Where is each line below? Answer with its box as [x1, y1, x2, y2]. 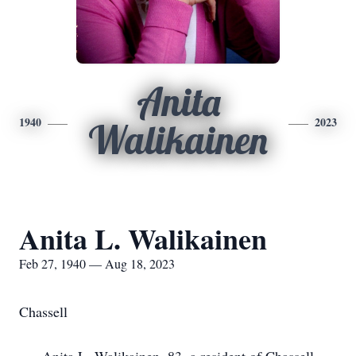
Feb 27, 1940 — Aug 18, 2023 [19, 255, 175, 272]
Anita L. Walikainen [19, 218, 267, 259]
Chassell [19, 302, 68, 321]
